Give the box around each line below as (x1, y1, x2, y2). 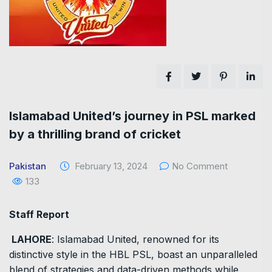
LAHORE (12, 233, 52, 245)
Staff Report (9, 208, 69, 220)
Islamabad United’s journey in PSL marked (9, 109, 256, 123)
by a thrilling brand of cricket (9, 127, 181, 141)
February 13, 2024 (72, 160, 148, 172)
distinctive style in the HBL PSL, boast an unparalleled (9, 248, 257, 260)
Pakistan (9, 160, 46, 172)
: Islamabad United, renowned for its (52, 233, 219, 245)
